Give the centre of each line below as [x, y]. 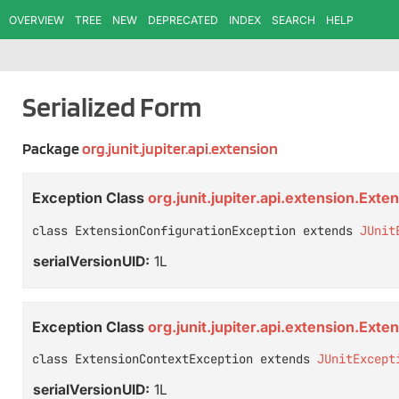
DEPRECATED [183, 20]
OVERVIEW [37, 20]
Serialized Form [112, 106]
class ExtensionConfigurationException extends [196, 230]
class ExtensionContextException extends [175, 359]
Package [52, 149]
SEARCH [293, 20]
